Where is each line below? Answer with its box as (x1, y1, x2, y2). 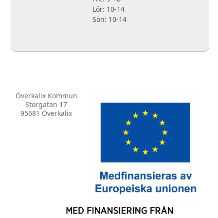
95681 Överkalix (20, 109, 72, 118)
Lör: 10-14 (92, 4, 125, 14)
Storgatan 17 (25, 100, 67, 109)
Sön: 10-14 (92, 15, 127, 24)
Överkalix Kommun (15, 91, 77, 101)
